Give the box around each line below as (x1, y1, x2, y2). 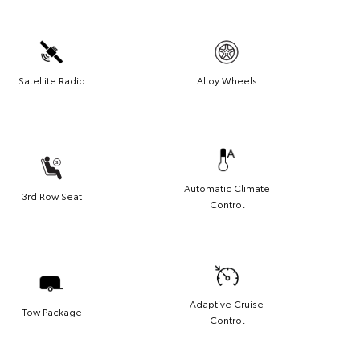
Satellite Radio (18, 72, 85, 87)
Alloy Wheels (196, 72, 257, 87)
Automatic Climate (183, 180, 270, 194)
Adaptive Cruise (190, 296, 264, 310)
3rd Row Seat (21, 188, 82, 202)
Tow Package (21, 304, 82, 318)
